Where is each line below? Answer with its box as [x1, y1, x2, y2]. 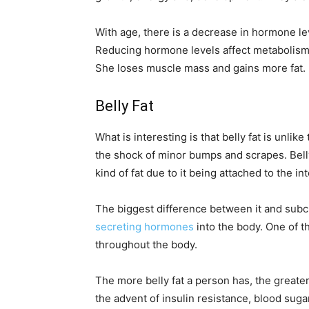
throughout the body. [95, 238, 197, 251]
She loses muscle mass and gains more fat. [95, 61, 306, 74]
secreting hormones [95, 220, 194, 233]
